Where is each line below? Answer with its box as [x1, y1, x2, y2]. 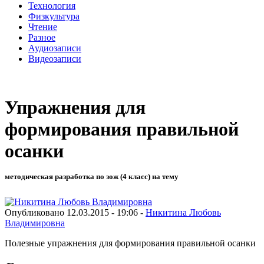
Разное [28, 32, 55, 42]
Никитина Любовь [146, 207, 221, 217]
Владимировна [5, 217, 65, 228]
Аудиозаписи [28, 42, 81, 53]
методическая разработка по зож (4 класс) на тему [5, 172, 179, 181]
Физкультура [28, 11, 80, 21]
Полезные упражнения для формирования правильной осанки [5, 237, 256, 248]
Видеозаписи [28, 53, 81, 64]
